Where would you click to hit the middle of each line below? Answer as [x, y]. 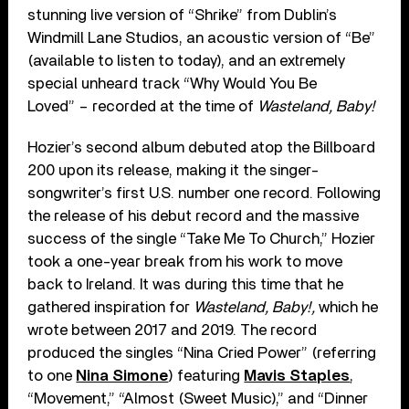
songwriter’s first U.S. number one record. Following [204, 194]
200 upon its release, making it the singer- [174, 171]
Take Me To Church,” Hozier [281, 239]
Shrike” [219, 16]
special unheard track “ [109, 84]
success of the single [104, 239]
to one [52, 376]
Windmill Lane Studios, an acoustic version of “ [190, 38]
